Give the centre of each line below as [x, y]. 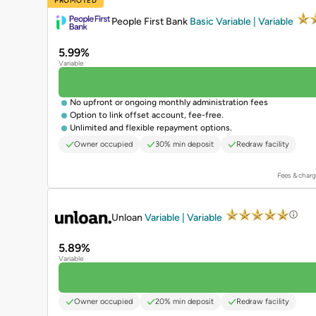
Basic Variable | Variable [243, 22]
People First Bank [151, 22]
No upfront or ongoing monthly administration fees [169, 103]
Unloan [128, 217]
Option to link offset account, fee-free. [147, 115]
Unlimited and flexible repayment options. [151, 128]
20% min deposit [184, 302]
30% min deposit [184, 145]
